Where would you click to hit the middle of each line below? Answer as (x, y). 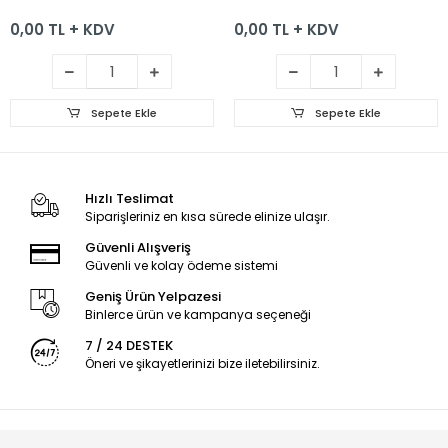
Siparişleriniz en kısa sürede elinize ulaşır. (207, 217)
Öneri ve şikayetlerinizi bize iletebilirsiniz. (202, 364)
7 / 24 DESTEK (128, 346)
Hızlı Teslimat (129, 199)
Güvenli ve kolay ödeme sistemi (181, 266)
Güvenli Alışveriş (137, 248)
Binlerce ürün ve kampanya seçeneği (197, 315)
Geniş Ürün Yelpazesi (152, 297)
